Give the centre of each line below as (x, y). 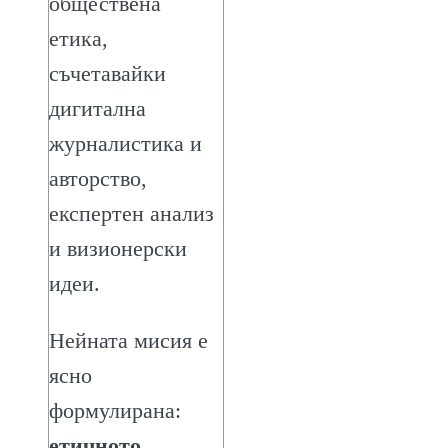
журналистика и (125, 143)
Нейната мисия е (128, 340)
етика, (78, 38)
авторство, (98, 178)
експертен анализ (131, 213)
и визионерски (118, 248)
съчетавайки (107, 73)
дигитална (97, 108)
